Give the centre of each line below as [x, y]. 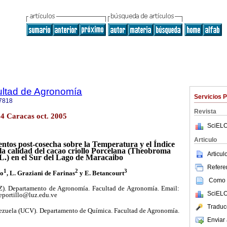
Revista [205, 111]
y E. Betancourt [101, 173]
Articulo [205, 140]
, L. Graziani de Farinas [41, 173]
